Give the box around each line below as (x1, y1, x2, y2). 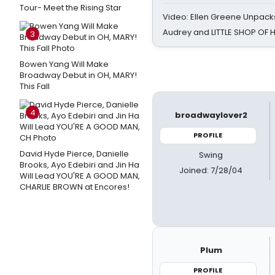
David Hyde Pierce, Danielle (20, 148, 129, 160)
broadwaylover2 (174, 109, 247, 121)
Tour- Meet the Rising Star (20, 2, 122, 14)
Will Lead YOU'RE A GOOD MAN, (20, 170, 140, 182)
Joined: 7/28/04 (179, 164, 243, 176)
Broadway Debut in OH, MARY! (20, 69, 137, 81)
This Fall (20, 80, 50, 92)
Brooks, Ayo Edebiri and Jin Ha (20, 159, 139, 171)
